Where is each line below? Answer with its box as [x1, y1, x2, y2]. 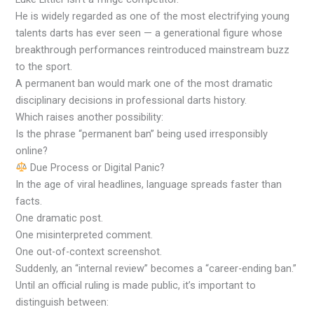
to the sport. [15, 60, 73, 73]
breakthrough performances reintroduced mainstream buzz [15, 43, 290, 56]
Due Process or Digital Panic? [27, 161, 165, 174]
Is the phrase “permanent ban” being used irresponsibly [15, 127, 268, 140]
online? [15, 144, 48, 157]
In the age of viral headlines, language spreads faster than [15, 177, 282, 191]
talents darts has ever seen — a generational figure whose [15, 26, 283, 39]
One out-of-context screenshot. [15, 245, 163, 258]
